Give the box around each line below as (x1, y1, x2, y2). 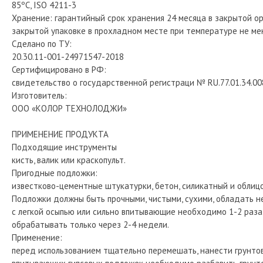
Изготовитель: (12, 89, 67, 101)
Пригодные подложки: (12, 167, 97, 178)
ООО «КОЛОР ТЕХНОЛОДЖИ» (12, 102, 127, 114)
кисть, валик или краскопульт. (12, 154, 126, 166)
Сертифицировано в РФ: (12, 63, 106, 75)
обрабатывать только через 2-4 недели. (12, 218, 169, 230)
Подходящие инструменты (12, 141, 117, 153)
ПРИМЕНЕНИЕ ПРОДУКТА (12, 128, 109, 140)
